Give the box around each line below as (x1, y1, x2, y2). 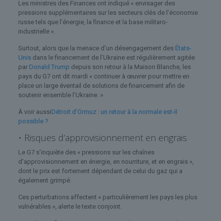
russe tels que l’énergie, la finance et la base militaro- (18, 18, 168, 26)
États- (175, 44, 191, 52)
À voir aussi (18, 108, 51, 115)
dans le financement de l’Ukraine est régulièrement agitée (31, 53, 195, 61)
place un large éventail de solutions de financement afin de (18, 81, 184, 89)
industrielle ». (18, 27, 55, 35)
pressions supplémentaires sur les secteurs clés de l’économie (18, 8, 198, 16)
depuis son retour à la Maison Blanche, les (69, 63, 191, 71)
